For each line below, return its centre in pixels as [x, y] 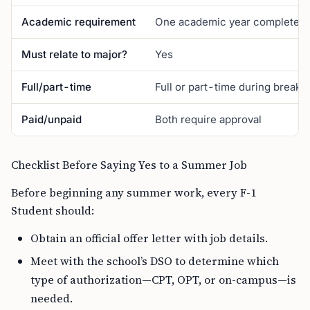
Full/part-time [56, 87]
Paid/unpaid [52, 119]
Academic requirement [79, 22]
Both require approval [208, 119]
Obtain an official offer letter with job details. [149, 238]
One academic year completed [230, 22]
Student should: [53, 210]
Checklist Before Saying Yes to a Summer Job [129, 165]
